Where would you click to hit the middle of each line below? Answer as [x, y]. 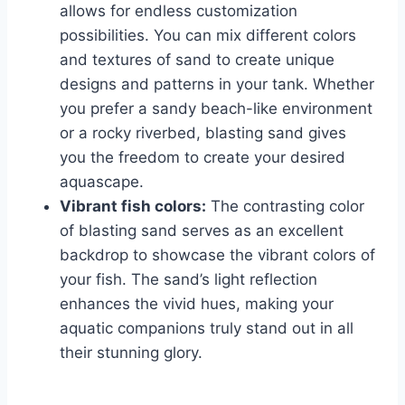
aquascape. [102, 182]
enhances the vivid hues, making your [197, 304]
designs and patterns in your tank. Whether [217, 85]
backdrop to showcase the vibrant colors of [217, 255]
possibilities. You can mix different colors [208, 36]
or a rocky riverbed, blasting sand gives [203, 133]
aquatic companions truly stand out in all [207, 329]
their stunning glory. [131, 353]
